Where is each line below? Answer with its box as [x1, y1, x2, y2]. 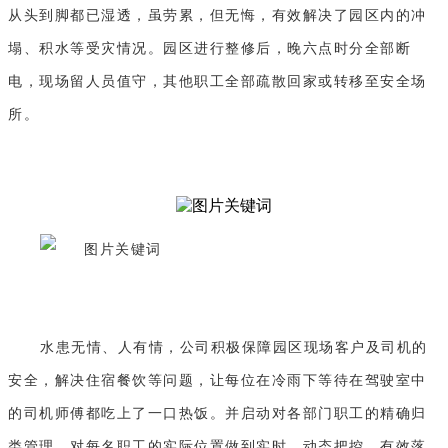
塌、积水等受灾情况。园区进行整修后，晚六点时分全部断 [8, 40, 411, 56]
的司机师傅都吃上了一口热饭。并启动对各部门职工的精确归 [8, 405, 427, 421]
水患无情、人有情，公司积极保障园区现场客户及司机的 [40, 339, 428, 355]
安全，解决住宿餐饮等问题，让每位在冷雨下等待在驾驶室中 [8, 372, 427, 388]
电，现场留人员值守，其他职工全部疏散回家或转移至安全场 [8, 73, 427, 89]
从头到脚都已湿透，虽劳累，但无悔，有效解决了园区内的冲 [8, 7, 427, 23]
